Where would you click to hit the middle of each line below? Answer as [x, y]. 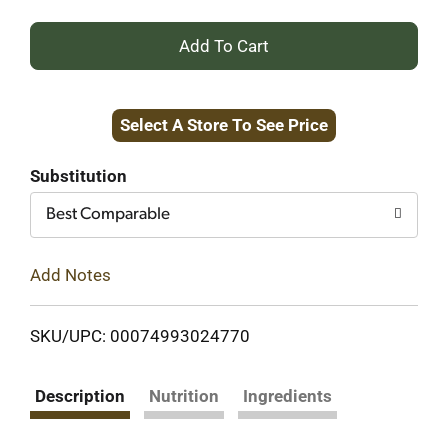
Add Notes [70, 274]
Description [80, 395]
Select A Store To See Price [224, 125]
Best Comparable [108, 214]
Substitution [78, 176]
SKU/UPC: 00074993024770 [140, 335]
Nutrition [184, 395]
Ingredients [287, 395]
